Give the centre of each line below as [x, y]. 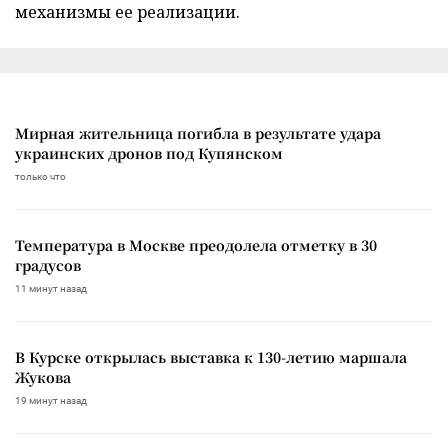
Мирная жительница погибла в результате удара [198, 133]
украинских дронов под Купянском [149, 153]
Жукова [43, 377]
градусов [48, 265]
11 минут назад [51, 289]
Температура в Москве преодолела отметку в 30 [196, 245]
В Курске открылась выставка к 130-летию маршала [211, 357]
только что [40, 177]
